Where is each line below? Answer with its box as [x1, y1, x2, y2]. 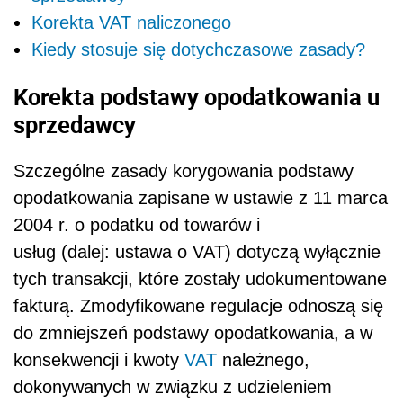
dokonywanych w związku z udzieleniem [13, 377, 332, 398]
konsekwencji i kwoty [13, 350, 184, 371]
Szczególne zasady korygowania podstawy [13, 161, 354, 182]
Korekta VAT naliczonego [31, 13, 231, 33]
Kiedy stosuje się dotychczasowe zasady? [31, 40, 365, 60]
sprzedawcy [13, 108, 136, 139]
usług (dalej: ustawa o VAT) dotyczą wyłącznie [13, 242, 381, 263]
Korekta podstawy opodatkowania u [13, 80, 380, 112]
